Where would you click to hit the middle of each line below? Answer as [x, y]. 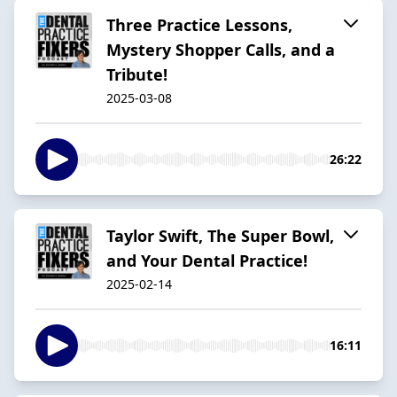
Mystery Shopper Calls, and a [221, 49]
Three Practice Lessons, [199, 24]
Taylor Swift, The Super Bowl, [220, 235]
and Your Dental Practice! [207, 260]
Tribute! [137, 74]
